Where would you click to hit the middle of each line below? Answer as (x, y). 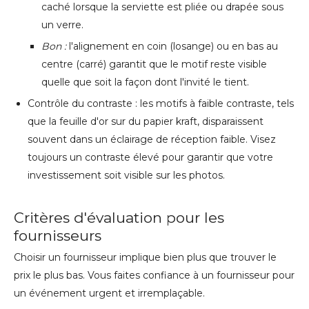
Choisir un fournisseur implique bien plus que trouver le (145, 258)
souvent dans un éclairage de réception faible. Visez (152, 140)
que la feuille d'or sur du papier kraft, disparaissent (146, 122)
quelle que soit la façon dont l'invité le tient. (145, 82)
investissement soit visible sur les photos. (126, 176)
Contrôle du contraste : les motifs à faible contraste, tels (161, 104)
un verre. (62, 25)
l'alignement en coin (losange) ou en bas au (173, 47)
